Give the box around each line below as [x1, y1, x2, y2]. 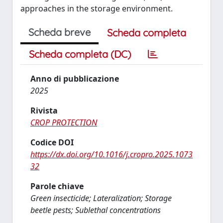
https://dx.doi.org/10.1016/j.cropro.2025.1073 [30, 149, 193, 160]
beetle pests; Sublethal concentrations [30, 205, 161, 216]
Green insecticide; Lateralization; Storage [30, 193, 172, 204]
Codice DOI [30, 137, 74, 148]
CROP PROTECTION [30, 117, 97, 128]
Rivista [30, 105, 58, 116]
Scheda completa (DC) [29, 48, 131, 60]
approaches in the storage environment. [20, 3, 173, 14]
